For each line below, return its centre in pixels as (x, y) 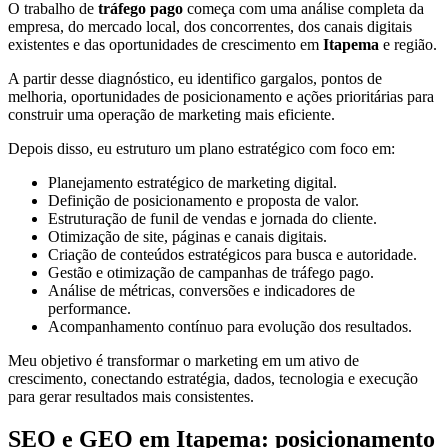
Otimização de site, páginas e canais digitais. (187, 237)
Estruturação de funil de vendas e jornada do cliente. (212, 219)
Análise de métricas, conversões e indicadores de (201, 291)
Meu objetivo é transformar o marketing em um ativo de (183, 361)
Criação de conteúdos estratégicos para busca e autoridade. (232, 255)
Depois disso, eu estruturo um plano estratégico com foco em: (201, 149)
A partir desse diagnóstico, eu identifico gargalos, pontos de (195, 79)
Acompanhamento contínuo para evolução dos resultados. (230, 327)
